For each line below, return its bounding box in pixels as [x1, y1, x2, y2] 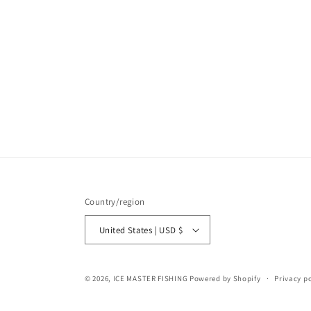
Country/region [85, 196, 145, 208]
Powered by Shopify [189, 274, 261, 283]
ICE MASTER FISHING [112, 274, 188, 283]
